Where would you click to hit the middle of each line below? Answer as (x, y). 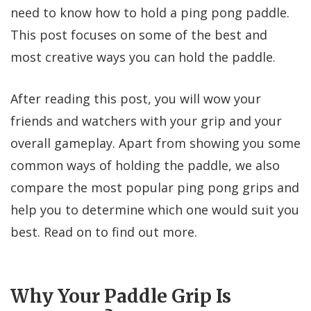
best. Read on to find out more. (104, 232)
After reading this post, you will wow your (136, 98)
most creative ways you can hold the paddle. (143, 57)
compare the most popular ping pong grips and (155, 187)
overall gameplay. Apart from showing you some (155, 143)
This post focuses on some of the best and (139, 34)
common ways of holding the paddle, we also (145, 165)
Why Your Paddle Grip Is (121, 296)
